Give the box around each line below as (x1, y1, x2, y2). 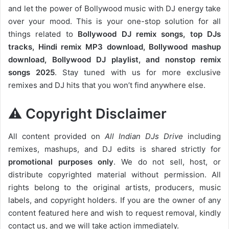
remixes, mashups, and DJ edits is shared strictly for (8, 144, 221, 154)
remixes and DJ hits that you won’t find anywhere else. (8, 80, 205, 90)
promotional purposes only (8, 157, 114, 167)
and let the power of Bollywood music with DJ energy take (8, 3, 221, 13)
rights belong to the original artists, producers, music (8, 182, 221, 193)
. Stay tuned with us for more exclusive (55, 67, 221, 77)
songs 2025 (8, 67, 55, 77)
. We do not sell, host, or (113, 157, 221, 167)
